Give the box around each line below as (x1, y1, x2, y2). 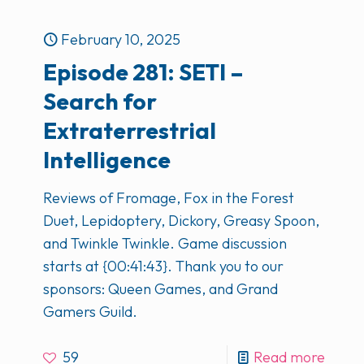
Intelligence (43, 145, 171, 174)
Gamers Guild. (43, 302, 137, 321)
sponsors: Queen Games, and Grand (43, 279, 278, 298)
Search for (43, 87, 157, 115)
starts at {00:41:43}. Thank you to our (43, 257, 284, 275)
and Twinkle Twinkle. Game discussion (43, 234, 287, 253)
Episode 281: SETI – (43, 58, 244, 86)
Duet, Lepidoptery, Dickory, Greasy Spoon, (43, 211, 319, 230)
